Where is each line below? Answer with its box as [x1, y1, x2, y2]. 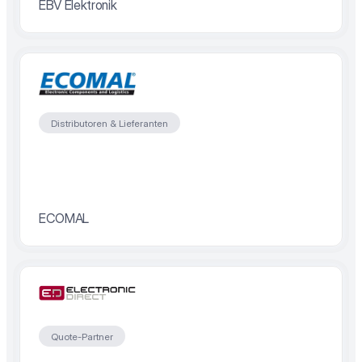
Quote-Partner [51, 330, 113, 343]
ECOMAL [39, 210, 90, 226]
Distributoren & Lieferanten [51, 116, 168, 129]
